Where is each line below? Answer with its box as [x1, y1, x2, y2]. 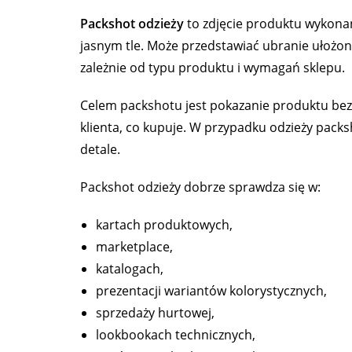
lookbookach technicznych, [96, 326, 255, 344]
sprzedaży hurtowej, [96, 304, 214, 322]
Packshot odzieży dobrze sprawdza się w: [80, 178, 321, 196]
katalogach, [96, 260, 163, 278]
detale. [80, 141, 120, 159]
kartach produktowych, [96, 216, 233, 234]
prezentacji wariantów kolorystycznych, [96, 282, 327, 300]
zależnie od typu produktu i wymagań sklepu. [80, 59, 345, 77]
